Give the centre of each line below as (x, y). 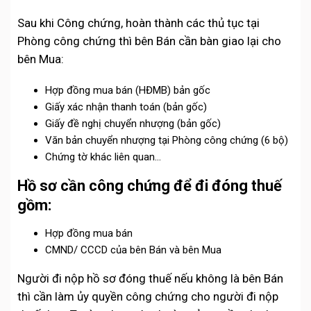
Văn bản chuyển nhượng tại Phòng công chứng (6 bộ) (167, 141)
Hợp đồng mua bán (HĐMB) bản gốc (128, 91)
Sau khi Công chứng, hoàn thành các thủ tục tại (138, 23)
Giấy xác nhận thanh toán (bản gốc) (126, 107)
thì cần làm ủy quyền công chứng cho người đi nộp (148, 297)
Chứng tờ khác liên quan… (103, 157)
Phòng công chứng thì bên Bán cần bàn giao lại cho (149, 41)
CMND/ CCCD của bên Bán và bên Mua (133, 250)
